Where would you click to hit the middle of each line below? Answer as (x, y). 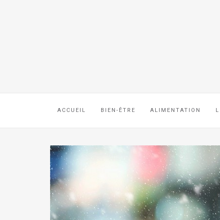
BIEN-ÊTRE (118, 110)
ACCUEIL (72, 110)
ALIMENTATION (176, 110)
